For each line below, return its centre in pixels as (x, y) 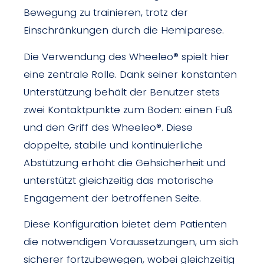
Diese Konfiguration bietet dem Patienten (125, 224)
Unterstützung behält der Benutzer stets (122, 92)
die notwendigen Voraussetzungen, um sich (131, 242)
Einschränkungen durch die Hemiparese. (124, 30)
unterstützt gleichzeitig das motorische (118, 180)
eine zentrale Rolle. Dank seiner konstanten (130, 74)
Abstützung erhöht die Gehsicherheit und (125, 162)
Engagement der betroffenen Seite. (112, 198)
